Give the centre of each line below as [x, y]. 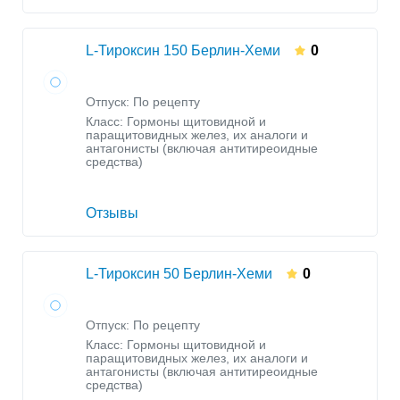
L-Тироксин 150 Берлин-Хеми [183, 51]
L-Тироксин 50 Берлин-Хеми [179, 274]
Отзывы [112, 213]
